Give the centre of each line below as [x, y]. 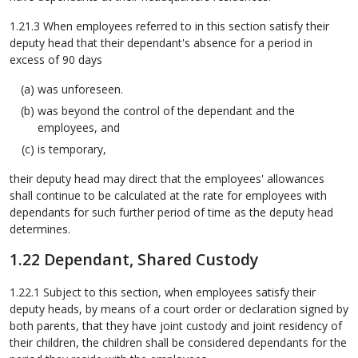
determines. [40, 229]
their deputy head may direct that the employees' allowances [167, 178]
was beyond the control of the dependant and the [166, 110]
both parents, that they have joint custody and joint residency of [176, 326]
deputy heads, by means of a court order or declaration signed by [179, 309]
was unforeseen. [80, 89]
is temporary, [72, 149]
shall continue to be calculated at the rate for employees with [168, 195]
